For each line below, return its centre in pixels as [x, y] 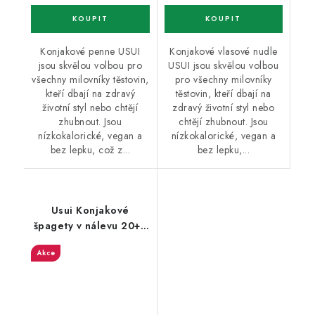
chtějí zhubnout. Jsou [224, 122]
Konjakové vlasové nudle [224, 52]
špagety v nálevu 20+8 [90, 226]
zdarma [90, 242]
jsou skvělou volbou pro [90, 66]
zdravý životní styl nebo [224, 108]
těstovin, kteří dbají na [223, 94]
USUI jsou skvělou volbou [224, 66]
